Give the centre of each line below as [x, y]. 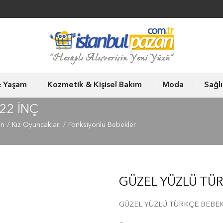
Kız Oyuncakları [36, 125]
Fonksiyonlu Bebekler [102, 125]
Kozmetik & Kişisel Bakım [95, 85]
